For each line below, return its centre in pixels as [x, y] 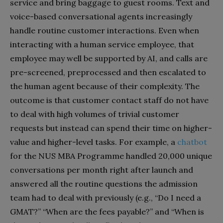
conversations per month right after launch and [102, 169]
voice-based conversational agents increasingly [101, 16]
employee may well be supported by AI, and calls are [109, 58]
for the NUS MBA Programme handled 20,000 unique [111, 156]
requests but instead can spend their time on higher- [111, 128]
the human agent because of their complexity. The [105, 86]
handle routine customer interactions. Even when [105, 30]
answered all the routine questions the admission [104, 183]
